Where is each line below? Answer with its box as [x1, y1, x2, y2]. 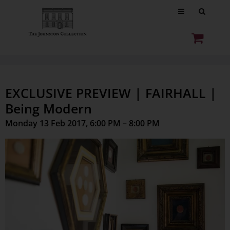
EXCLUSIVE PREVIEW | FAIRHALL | [5, 84, 217, 102]
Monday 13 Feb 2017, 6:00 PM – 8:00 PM [5, 118, 160, 129]
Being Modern [5, 100, 92, 117]
